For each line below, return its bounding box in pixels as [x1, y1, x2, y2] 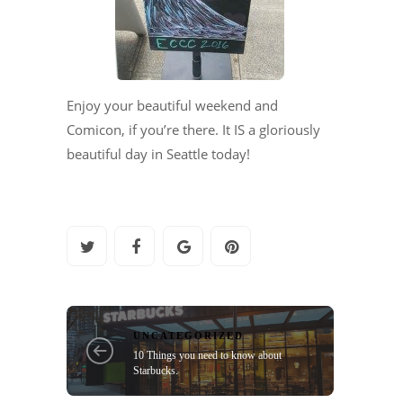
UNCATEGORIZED [133, 329, 245, 341]
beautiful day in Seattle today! [67, 145, 250, 164]
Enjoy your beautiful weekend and [67, 96, 278, 115]
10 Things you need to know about [133, 348, 282, 362]
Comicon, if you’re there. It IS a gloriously [67, 121, 320, 139]
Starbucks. [133, 363, 179, 377]
